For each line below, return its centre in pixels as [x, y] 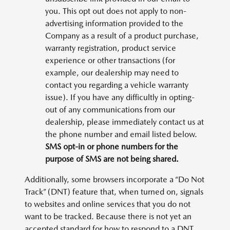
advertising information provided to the [114, 23]
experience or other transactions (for [110, 60]
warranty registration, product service [111, 48]
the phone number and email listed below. [121, 134]
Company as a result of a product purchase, [122, 36]
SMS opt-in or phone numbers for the [112, 147]
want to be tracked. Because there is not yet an [108, 216]
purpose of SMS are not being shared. [112, 159]
